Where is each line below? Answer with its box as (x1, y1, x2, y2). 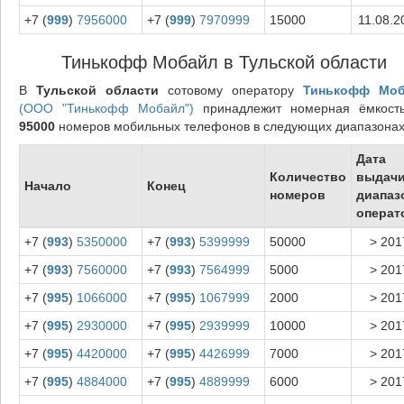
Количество (269, 169, 346, 184)
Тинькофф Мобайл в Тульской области (61, 51, 387, 72)
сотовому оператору (158, 82, 304, 97)
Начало (23, 178, 71, 193)
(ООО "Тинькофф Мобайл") (18, 100, 194, 115)
